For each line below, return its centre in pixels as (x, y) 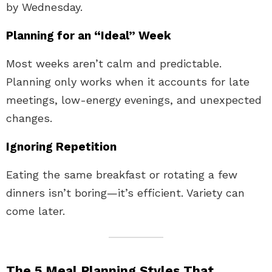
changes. (29, 118)
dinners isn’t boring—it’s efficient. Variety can (125, 192)
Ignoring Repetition (61, 146)
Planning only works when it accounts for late (128, 81)
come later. (36, 211)
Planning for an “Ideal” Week (89, 35)
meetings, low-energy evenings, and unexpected (134, 100)
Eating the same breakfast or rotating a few (122, 174)
